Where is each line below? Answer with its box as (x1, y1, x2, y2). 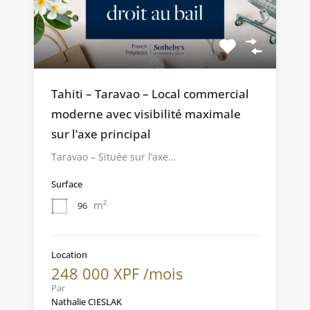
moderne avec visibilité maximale (51, 105, 241, 122)
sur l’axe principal (51, 125, 151, 142)
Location (51, 248, 87, 261)
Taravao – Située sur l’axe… (51, 149, 176, 163)
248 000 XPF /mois (51, 262, 183, 284)
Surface (51, 177, 82, 190)
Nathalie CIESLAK (51, 295, 122, 308)
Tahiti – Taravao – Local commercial (51, 85, 249, 102)
